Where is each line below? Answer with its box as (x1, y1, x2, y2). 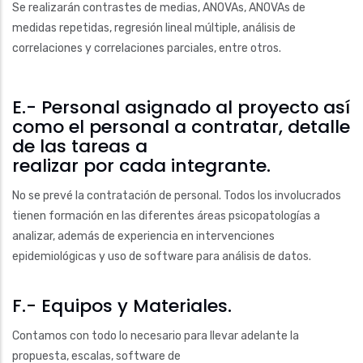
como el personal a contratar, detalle (12, 113, 350, 139)
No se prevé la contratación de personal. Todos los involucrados (12, 189, 341, 203)
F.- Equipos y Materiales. (12, 293, 232, 318)
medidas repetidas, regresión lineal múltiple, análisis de (12, 20, 296, 35)
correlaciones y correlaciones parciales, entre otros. (12, 41, 281, 55)
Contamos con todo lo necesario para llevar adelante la (12, 329, 299, 343)
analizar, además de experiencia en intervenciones (12, 229, 275, 243)
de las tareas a (12, 133, 147, 159)
